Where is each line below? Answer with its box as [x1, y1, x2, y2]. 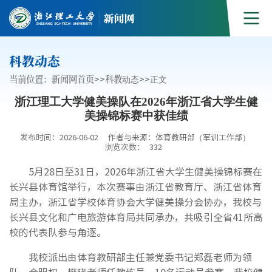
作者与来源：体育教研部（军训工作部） [107, 131, 253, 143]
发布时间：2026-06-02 [19, 131, 98, 143]
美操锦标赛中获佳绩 [84, 109, 188, 122]
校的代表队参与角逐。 [9, 225, 106, 239]
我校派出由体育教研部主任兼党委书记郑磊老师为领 [29, 250, 252, 264]
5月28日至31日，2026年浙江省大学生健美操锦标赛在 [29, 164, 262, 178]
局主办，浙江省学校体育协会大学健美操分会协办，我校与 [9, 194, 262, 209]
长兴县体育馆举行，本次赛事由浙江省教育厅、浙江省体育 [9, 179, 262, 194]
